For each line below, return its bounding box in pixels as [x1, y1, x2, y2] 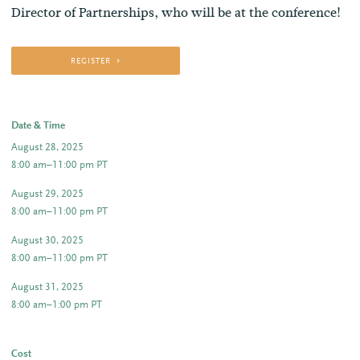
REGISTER [70, 56, 111, 66]
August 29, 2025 [11, 190, 84, 200]
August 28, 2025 [11, 143, 84, 153]
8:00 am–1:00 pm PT [11, 301, 103, 311]
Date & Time [11, 121, 66, 131]
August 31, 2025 [11, 283, 84, 293]
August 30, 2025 [11, 236, 84, 247]
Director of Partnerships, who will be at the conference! [11, 2, 342, 22]
